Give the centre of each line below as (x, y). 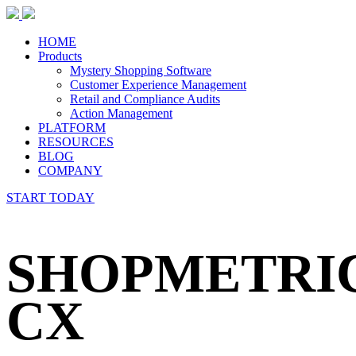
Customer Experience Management (158, 85)
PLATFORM (72, 128)
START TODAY (50, 197)
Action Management (121, 113)
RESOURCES (76, 142)
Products (60, 56)
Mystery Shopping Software (141, 70)
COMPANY (70, 170)
